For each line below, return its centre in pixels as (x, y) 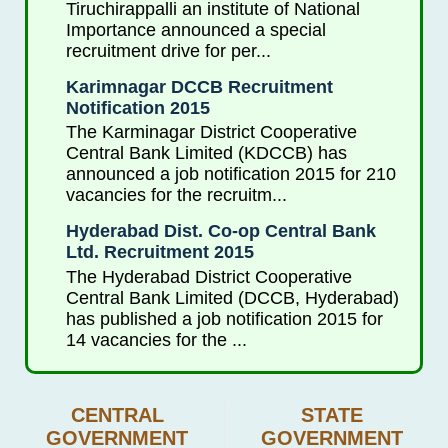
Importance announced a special (195, 29)
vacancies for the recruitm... (176, 195)
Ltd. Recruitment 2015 (159, 252)
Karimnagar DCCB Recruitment (199, 86)
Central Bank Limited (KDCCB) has (206, 153)
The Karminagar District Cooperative (211, 132)
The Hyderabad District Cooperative (208, 277)
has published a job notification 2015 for (224, 319)
